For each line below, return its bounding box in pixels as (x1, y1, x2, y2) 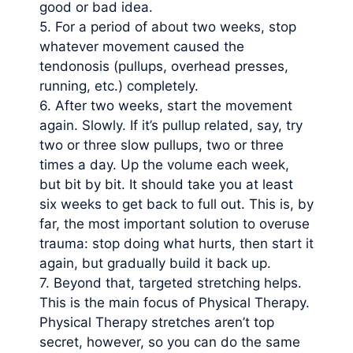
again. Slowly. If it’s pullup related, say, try (39, 117, 303, 133)
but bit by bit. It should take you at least (39, 176, 293, 192)
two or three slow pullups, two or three (39, 137, 284, 153)
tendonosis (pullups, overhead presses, (39, 58, 288, 74)
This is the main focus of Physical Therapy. (39, 295, 310, 310)
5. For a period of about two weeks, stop (39, 19, 296, 35)
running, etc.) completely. (39, 78, 199, 94)
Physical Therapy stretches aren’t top (39, 314, 274, 330)
